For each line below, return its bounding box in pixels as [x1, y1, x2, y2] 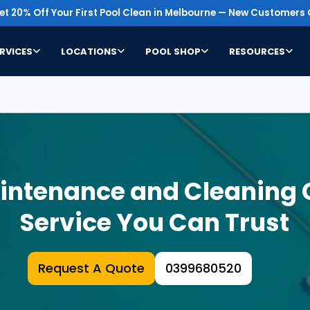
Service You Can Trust [20, 206, 290, 239]
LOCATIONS [60, 44, 117, 58]
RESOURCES [228, 44, 285, 58]
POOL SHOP [145, 44, 201, 58]
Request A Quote [37, 259, 145, 277]
